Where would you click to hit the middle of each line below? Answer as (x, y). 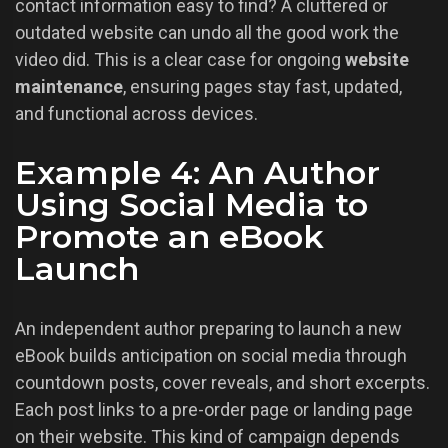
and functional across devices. (136, 114)
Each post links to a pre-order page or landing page (214, 410)
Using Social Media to (191, 205)
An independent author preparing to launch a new (208, 329)
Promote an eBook (169, 237)
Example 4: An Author (197, 173)
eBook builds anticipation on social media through (211, 356)
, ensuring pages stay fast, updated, (262, 87)
